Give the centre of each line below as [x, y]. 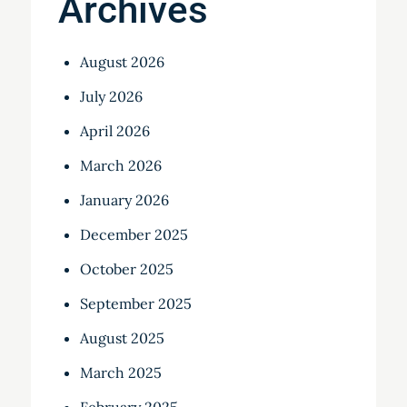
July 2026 [111, 97]
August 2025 [122, 338]
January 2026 [124, 200]
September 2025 [135, 304]
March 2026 [120, 166]
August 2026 [122, 62]
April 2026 [114, 131]
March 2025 [120, 373]
